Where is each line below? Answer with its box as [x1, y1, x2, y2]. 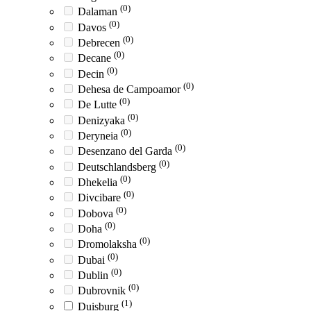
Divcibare [78, 192, 124, 204]
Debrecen [78, 37, 123, 49]
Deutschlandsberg [78, 160, 159, 173]
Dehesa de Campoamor [78, 83, 183, 96]
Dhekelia [78, 176, 120, 189]
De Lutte [78, 99, 119, 111]
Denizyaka [78, 114, 128, 126]
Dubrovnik [78, 285, 128, 297]
